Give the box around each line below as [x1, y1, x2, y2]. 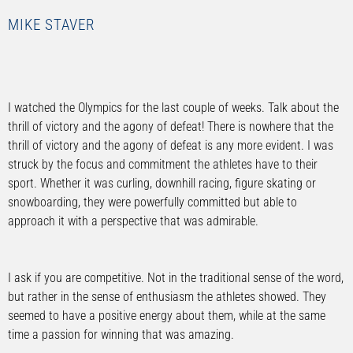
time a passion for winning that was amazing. [8, 326, 234, 342]
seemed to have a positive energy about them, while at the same [8, 307, 325, 323]
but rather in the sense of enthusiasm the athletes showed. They [8, 288, 326, 304]
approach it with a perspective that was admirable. [8, 213, 258, 229]
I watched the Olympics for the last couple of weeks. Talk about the [8, 99, 339, 115]
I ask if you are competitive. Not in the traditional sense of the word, [8, 269, 344, 285]
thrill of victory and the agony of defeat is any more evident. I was [8, 137, 333, 153]
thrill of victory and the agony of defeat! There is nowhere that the [8, 118, 333, 134]
